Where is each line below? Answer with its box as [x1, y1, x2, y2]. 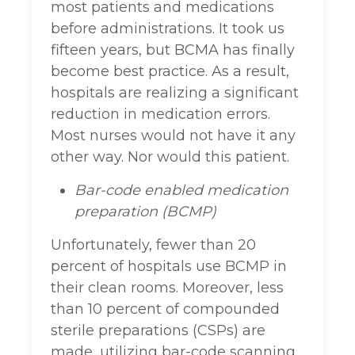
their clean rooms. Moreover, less [51, 279, 284, 297]
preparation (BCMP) [74, 203, 216, 221]
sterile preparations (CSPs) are [51, 322, 265, 340]
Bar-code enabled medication [74, 181, 288, 200]
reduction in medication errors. [51, 105, 270, 124]
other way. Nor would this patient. [51, 148, 289, 166]
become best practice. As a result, [51, 63, 289, 81]
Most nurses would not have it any [51, 127, 296, 145]
